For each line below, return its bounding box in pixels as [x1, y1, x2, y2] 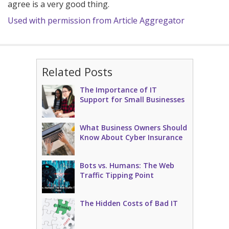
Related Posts [41, 64, 112, 79]
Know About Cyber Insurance [79, 132, 182, 142]
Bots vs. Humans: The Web [79, 161, 174, 170]
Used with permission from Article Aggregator [8, 15, 185, 26]
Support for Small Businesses [79, 95, 185, 104]
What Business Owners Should [79, 123, 187, 132]
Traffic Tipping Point [79, 170, 154, 180]
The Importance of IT [79, 85, 157, 95]
